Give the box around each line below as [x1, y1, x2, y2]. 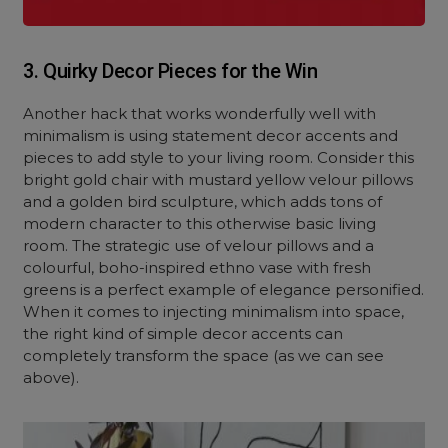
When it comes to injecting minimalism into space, [23, 302, 405, 321]
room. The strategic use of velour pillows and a [23, 236, 375, 255]
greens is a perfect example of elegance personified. [23, 280, 425, 299]
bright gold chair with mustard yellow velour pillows [23, 170, 414, 189]
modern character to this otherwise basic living [23, 214, 377, 233]
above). [23, 368, 80, 387]
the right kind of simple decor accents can [23, 324, 344, 343]
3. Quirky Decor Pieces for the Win [23, 59, 318, 83]
